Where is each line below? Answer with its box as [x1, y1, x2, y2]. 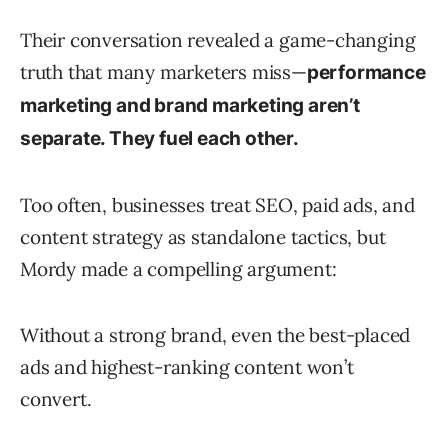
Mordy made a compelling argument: [20, 257, 337, 282]
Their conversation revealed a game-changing [20, 28, 416, 53]
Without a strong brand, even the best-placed [20, 323, 411, 348]
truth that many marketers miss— [20, 60, 307, 85]
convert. [20, 387, 92, 412]
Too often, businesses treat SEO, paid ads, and [20, 193, 415, 218]
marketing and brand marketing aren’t [20, 94, 360, 118]
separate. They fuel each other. [20, 127, 299, 151]
